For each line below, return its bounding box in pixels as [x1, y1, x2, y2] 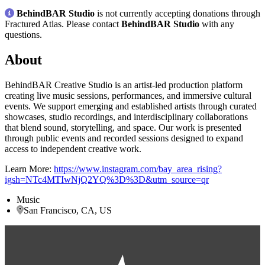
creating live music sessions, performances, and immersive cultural [5, 90, 251, 101]
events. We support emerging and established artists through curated [5, 101, 257, 111]
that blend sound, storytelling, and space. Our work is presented [5, 122, 241, 132]
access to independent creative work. [5, 143, 141, 154]
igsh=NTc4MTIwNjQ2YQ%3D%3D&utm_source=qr [5, 174, 209, 185]
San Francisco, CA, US [24, 205, 112, 215]
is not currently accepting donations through [95, 8, 260, 18]
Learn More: [5, 163, 54, 174]
